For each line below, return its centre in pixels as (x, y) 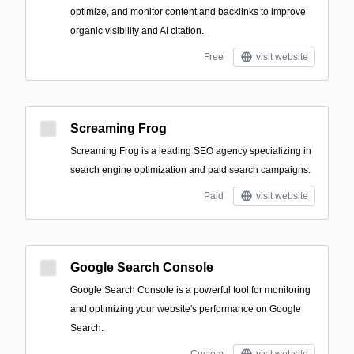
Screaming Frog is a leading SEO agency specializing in (191, 151)
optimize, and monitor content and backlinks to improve (188, 12)
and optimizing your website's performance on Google (186, 309)
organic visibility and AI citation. (137, 31)
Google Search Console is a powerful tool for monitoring (190, 290)
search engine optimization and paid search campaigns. (190, 170)
